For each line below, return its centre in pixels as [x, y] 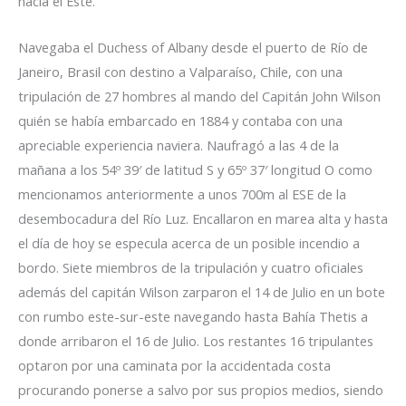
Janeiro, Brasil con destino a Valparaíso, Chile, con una [180, 71]
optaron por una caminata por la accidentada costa [174, 365]
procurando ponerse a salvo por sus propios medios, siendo [201, 389]
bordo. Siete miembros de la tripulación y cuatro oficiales [191, 267]
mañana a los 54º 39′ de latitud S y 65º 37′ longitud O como [195, 169]
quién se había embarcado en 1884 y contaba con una [180, 120]
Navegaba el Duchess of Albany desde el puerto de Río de [193, 47]
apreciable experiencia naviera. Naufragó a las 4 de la [179, 145]
